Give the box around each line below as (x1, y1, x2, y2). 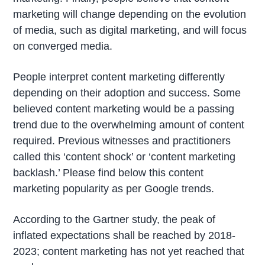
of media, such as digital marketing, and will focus (13, 24, 247, 37)
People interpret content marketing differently (13, 70, 225, 83)
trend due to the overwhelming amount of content (13, 118, 245, 131)
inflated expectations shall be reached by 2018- (13, 229, 236, 241)
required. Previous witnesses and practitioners (13, 134, 231, 147)
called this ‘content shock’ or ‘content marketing (13, 150, 236, 163)
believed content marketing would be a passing (13, 102, 235, 115)
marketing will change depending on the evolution (13, 8, 247, 21)
